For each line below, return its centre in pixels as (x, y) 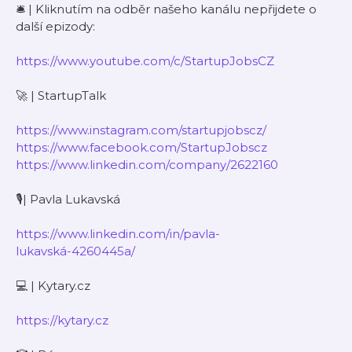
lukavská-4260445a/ (75, 251)
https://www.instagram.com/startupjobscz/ (141, 130)
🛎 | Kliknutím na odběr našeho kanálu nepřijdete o (166, 9)
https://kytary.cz (62, 320)
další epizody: (55, 26)
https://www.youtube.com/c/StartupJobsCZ (145, 61)
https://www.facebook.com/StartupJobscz (141, 147)
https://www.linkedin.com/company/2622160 (147, 165)
